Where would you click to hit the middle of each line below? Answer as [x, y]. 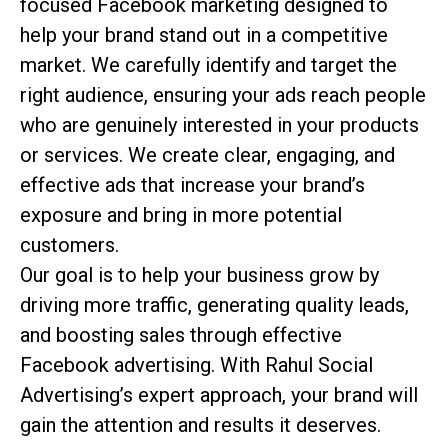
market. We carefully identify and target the [208, 64]
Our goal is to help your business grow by [199, 274]
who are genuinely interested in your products [219, 124]
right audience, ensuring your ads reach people [223, 94]
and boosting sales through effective [181, 334]
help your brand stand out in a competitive [204, 34]
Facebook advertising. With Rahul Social [196, 364]
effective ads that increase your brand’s [192, 184]
